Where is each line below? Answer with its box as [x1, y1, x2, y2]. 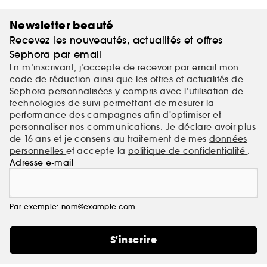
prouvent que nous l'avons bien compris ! [19, 11, 196, 23]
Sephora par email [10, 48, 102, 60]
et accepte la [66, 145, 128, 156]
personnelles [10, 145, 67, 156]
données [209, 133, 247, 144]
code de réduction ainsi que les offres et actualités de [10, 73, 243, 85]
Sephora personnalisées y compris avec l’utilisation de [10, 85, 244, 97]
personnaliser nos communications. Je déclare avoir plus [10, 121, 256, 132]
